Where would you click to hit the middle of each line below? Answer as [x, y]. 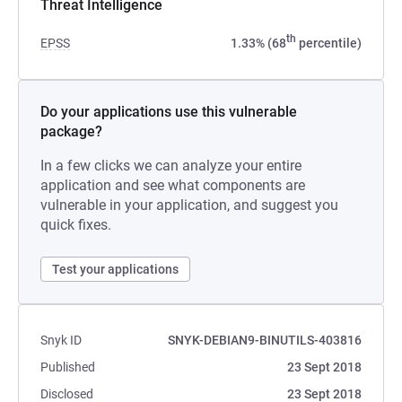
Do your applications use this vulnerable [169, 112]
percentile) [329, 43]
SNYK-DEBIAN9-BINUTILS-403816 [265, 340]
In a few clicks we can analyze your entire [171, 166]
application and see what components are [173, 185]
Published [68, 367]
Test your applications [115, 269]
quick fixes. [76, 225]
